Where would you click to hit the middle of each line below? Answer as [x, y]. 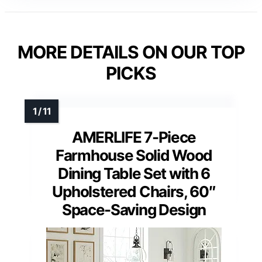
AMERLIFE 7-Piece [134, 137]
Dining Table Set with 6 [134, 174]
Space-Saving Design [134, 210]
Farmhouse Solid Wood [134, 156]
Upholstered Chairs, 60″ [134, 192]
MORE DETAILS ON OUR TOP [131, 52]
